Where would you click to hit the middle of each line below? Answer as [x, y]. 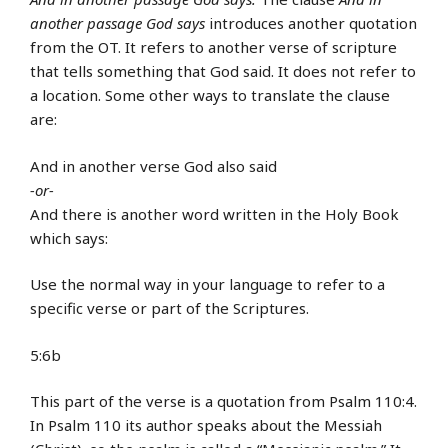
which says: [69, 237]
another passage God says [117, 23]
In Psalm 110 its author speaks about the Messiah [206, 425]
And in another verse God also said [153, 165]
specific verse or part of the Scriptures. [169, 308]
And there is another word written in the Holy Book [214, 213]
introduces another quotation [311, 23]
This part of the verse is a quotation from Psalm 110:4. [223, 401]
